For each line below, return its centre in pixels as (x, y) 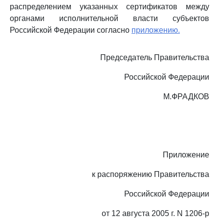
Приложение (186, 155)
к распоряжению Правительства (151, 174)
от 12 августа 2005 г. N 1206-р (155, 213)
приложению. (156, 30)
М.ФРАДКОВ (186, 97)
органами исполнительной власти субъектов (109, 18)
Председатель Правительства (155, 57)
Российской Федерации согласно (71, 30)
